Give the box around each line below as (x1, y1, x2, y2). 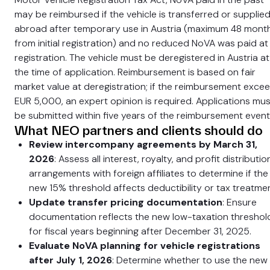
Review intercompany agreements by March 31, (29, 138, 257, 151)
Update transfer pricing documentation (29, 196, 222, 209)
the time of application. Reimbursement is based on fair (14, 66, 256, 78)
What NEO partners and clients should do (14, 123, 263, 137)
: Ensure (222, 196, 257, 209)
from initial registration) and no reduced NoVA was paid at (14, 37, 268, 49)
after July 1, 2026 (29, 254, 112, 266)
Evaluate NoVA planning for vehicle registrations (29, 239, 260, 252)
